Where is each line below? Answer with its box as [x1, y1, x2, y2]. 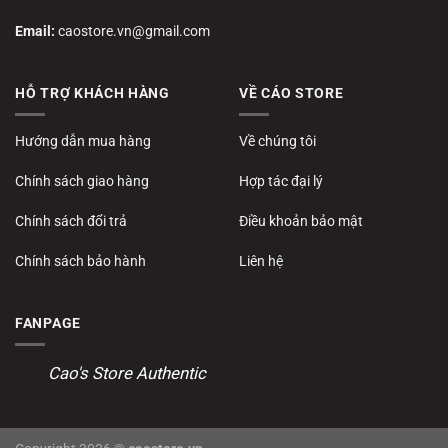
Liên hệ [239, 253, 283, 270]
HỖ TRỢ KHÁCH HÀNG [15, 84, 170, 101]
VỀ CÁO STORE [239, 84, 344, 101]
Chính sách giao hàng [15, 172, 149, 189]
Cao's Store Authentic [48, 362, 207, 383]
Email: [15, 23, 58, 40]
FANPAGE [15, 314, 81, 331]
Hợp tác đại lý [239, 172, 323, 189]
